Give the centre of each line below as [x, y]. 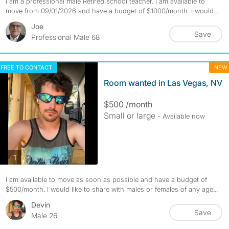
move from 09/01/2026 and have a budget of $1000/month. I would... [112, 11]
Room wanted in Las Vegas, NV [163, 83]
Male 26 [44, 215]
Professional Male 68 [65, 37]
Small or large [129, 116]
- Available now [181, 116]
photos [27, 156]
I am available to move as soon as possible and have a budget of [106, 179]
